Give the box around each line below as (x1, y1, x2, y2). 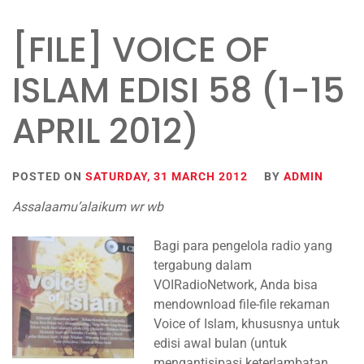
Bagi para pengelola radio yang (154, 238, 332, 253)
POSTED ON (12, 170, 85, 183)
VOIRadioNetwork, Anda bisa (154, 277, 318, 292)
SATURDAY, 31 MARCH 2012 (85, 170, 248, 183)
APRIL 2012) (12, 107, 199, 155)
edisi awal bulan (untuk (154, 336, 287, 351)
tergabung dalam (154, 258, 252, 273)
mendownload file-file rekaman (154, 297, 330, 312)
